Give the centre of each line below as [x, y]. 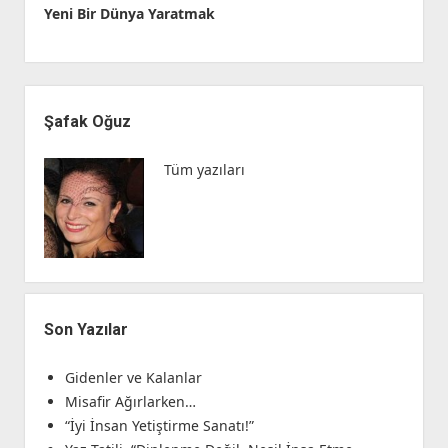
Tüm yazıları [204, 170]
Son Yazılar [85, 330]
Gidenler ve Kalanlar [133, 378]
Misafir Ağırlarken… [130, 402]
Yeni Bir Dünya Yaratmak [129, 14]
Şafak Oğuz [87, 122]
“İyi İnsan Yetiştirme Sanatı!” [159, 426]
